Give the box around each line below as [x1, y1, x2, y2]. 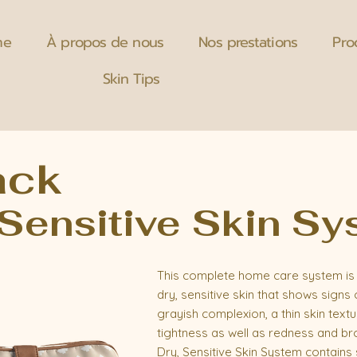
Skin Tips [102, 68, 160, 90]
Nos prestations [198, 31, 297, 53]
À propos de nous [46, 31, 163, 53]
